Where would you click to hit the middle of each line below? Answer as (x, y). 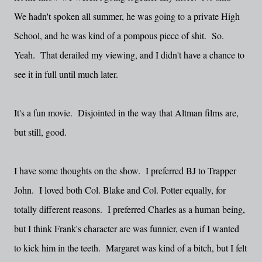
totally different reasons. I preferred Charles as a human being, (130, 209)
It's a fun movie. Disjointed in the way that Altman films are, (126, 113)
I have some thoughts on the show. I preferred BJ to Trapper (125, 170)
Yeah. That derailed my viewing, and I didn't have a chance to (129, 55)
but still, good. (40, 132)
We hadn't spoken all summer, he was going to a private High (127, 16)
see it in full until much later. (66, 74)
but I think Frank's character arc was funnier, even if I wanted (127, 228)
